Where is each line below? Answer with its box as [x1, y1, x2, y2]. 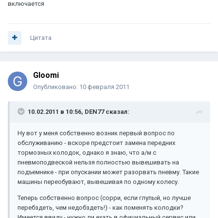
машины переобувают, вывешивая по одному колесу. [18, 178, 179, 186]
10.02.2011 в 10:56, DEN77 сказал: [28, 108, 129, 116]
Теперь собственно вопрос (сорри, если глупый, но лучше [18, 194, 191, 202]
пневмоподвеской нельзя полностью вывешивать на [18, 159, 179, 166]
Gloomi [33, 71, 59, 80]
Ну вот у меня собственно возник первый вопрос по [18, 129, 175, 137]
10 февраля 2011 [79, 83, 129, 91]
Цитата [30, 34, 52, 42]
